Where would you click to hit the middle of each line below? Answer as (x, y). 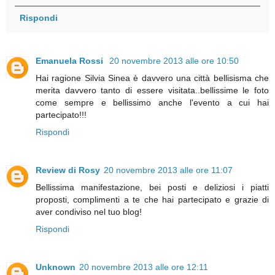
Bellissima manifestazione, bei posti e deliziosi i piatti (152, 187)
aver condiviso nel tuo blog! (89, 211)
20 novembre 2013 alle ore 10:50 (174, 60)
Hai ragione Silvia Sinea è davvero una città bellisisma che (152, 78)
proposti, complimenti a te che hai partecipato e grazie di (152, 199)
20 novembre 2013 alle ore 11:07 (168, 170)
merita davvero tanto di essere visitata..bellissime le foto (152, 90)
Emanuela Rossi (71, 60)
